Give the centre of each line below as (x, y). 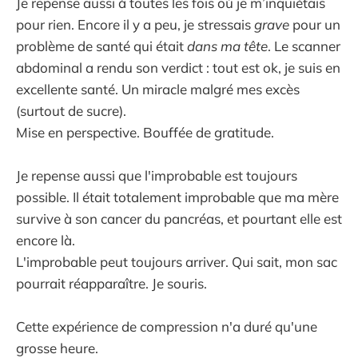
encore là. (46, 241)
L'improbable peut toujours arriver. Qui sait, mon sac (177, 262)
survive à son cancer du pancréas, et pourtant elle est (179, 219)
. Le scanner (304, 46)
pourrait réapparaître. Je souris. (111, 284)
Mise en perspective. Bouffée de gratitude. (145, 133)
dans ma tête (227, 46)
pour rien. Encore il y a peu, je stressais (135, 25)
